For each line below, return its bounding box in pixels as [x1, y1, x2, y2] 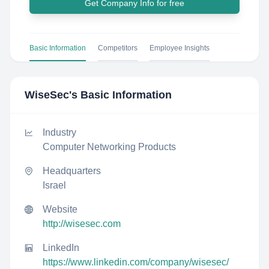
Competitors [98, 44, 138, 52]
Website [43, 204, 77, 214]
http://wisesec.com [43, 219, 121, 229]
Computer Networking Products [43, 142, 176, 152]
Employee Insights [150, 44, 210, 52]
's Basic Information [69, 89, 172, 101]
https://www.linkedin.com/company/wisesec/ [43, 257, 229, 267]
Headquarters [43, 166, 101, 176]
